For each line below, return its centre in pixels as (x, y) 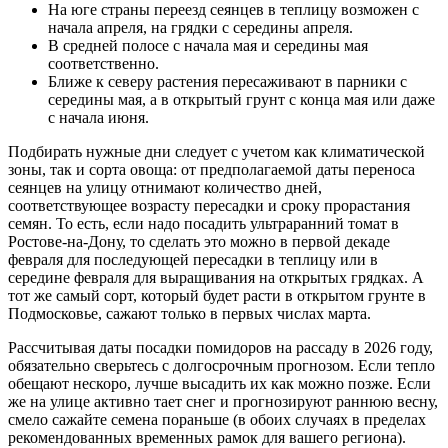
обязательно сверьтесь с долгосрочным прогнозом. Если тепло (221, 365)
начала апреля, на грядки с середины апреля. (200, 27)
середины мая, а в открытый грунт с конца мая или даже (241, 99)
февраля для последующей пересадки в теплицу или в (193, 259)
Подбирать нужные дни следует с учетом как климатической (216, 151)
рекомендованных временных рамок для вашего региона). (207, 437)
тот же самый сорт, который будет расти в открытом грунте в (217, 295)
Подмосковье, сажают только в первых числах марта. (189, 313)
